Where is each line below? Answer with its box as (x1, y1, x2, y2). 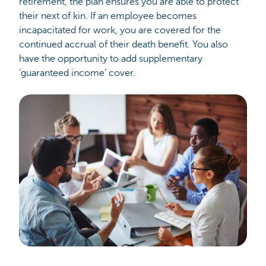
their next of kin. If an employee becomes (19, 11, 197, 21)
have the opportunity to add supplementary (19, 53, 202, 64)
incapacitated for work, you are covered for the (19, 25, 221, 36)
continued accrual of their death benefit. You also (19, 39, 228, 50)
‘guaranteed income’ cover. (19, 68, 135, 78)
